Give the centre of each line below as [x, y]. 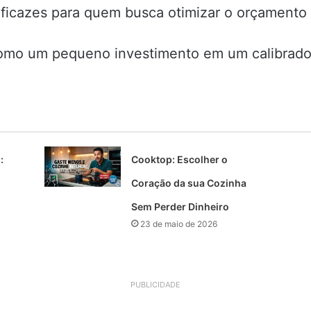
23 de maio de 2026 [178, 224]
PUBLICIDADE [155, 285]
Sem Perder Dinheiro [180, 207]
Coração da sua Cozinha [188, 183]
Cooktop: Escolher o [179, 160]
